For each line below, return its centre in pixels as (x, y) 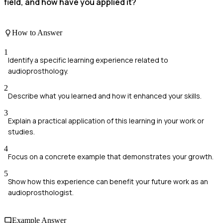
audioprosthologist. (41, 193)
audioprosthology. (38, 71)
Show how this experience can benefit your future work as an (108, 182)
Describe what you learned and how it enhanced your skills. (105, 96)
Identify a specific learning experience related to (88, 60)
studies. (21, 132)
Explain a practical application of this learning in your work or (106, 121)
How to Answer (37, 33)
